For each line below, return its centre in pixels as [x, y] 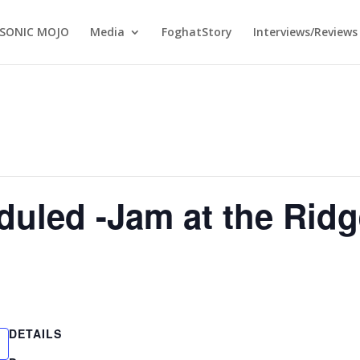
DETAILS [35, 333]
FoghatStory [196, 32]
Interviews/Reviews [305, 32]
